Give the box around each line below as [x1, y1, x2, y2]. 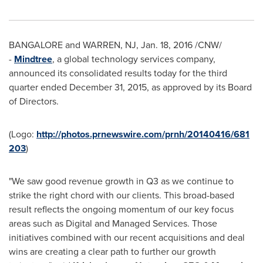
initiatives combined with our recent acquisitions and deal [9, 231, 245, 244]
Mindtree [14, 52, 52, 66]
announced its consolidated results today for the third [9, 66, 227, 80]
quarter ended [9, 80, 69, 94]
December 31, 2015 [69, 80, 147, 94]
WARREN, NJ [83, 38, 136, 52]
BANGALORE [9, 38, 63, 52]
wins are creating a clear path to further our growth [9, 245, 216, 258]
